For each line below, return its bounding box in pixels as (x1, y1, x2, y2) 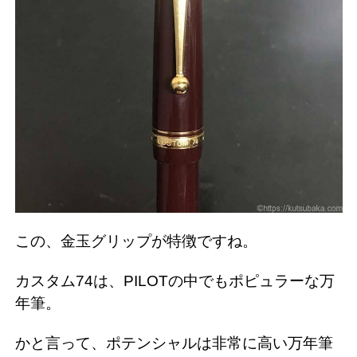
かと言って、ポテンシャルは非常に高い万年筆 (15, 335, 333, 352)
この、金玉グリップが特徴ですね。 (15, 233, 257, 250)
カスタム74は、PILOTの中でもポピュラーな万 (15, 273, 335, 290)
